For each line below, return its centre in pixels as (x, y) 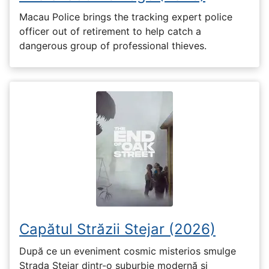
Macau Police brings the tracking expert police (126, 17)
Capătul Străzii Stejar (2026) (117, 229)
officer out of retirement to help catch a (110, 31)
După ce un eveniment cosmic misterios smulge (128, 251)
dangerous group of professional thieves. (113, 45)
